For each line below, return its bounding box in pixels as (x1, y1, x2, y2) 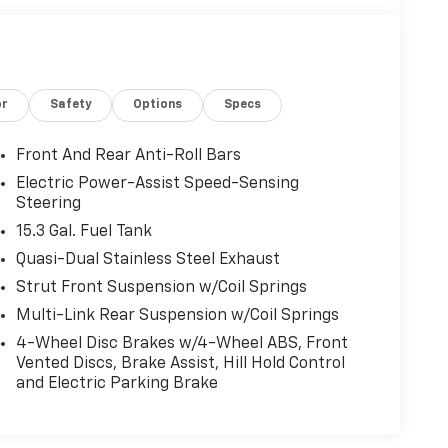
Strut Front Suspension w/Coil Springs (15, 279, 307, 296)
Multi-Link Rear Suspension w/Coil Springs (15, 307, 339, 324)
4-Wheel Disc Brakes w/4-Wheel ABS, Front (15, 335, 348, 352)
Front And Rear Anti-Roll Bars (15, 147, 241, 164)
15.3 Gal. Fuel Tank (15, 223, 152, 240)
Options (133, 98, 183, 111)
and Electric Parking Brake (15, 375, 218, 392)
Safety (50, 98, 92, 111)
